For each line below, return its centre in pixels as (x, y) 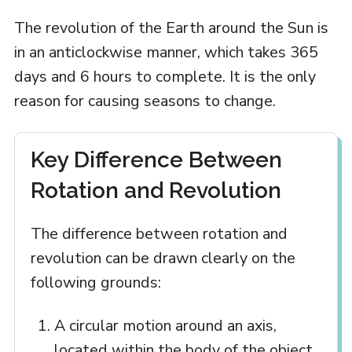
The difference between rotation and (159, 233)
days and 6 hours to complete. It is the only (165, 76)
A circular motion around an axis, (165, 325)
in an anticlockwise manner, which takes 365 (166, 52)
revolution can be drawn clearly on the (163, 258)
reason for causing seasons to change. (145, 101)
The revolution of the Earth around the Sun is (171, 27)
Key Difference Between (156, 159)
